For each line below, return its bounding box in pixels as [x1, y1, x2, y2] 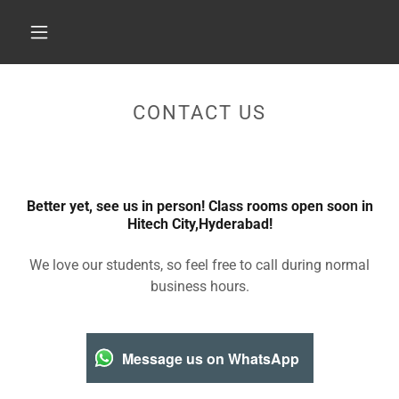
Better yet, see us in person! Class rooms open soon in [26, 198, 373, 215]
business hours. [150, 278, 249, 295]
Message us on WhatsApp [121, 347, 299, 369]
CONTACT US [132, 102, 267, 124]
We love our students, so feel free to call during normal [29, 256, 370, 273]
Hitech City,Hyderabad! [126, 216, 273, 232]
